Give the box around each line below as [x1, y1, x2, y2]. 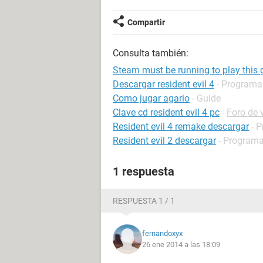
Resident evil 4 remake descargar [113, 121, 249, 132]
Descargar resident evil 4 [113, 79, 214, 90]
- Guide [192, 93, 221, 104]
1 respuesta [113, 164, 174, 178]
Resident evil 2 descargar [113, 135, 216, 146]
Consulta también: [113, 48, 188, 59]
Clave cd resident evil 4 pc [113, 107, 220, 118]
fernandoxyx [142, 229, 183, 238]
